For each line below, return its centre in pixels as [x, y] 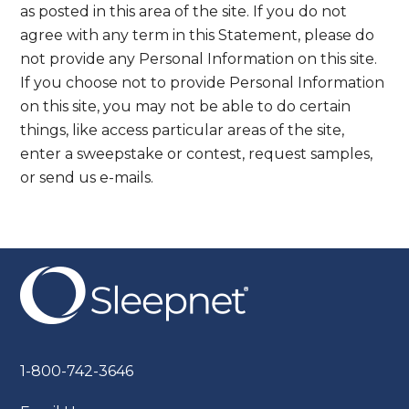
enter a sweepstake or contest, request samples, [197, 154]
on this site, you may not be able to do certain [186, 107]
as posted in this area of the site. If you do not [184, 12]
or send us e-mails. [87, 178]
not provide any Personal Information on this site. [199, 59]
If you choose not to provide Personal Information [203, 83]
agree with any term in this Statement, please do [198, 36]
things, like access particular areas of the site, [183, 131]
